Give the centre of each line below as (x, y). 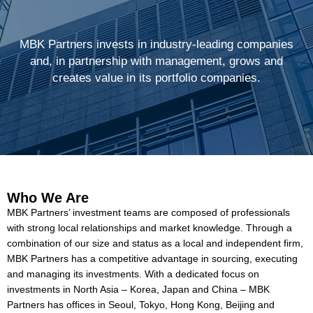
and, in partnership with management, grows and (156, 61)
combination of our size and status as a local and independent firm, (155, 243)
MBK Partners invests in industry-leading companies (156, 44)
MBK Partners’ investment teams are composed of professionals (148, 212)
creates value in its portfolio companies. (156, 78)
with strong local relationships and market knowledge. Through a (150, 228)
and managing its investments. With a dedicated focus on (133, 274)
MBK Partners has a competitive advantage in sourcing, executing (152, 259)
